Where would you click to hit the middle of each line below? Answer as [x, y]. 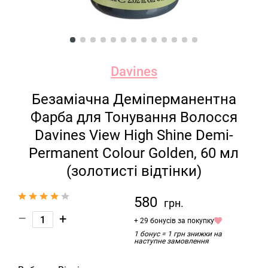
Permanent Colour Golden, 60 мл [134, 153]
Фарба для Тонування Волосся [134, 117]
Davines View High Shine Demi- [134, 135]
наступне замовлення [171, 241]
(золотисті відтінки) [134, 171]
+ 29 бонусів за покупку [174, 221]
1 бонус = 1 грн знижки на [178, 234]
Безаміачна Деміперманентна [134, 99]
